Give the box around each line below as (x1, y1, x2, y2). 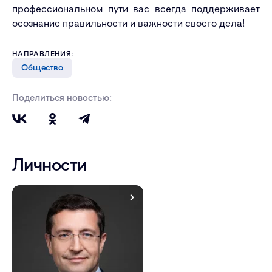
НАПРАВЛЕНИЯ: (12, 49, 73, 58)
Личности (12, 154, 87, 174)
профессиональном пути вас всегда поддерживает (12, 2, 260, 15)
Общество (21, 61, 63, 72)
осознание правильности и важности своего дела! (12, 16, 245, 29)
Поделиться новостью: (12, 91, 112, 103)
